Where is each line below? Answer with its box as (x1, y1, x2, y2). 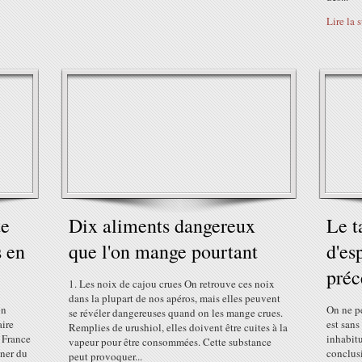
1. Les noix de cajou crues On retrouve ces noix (69, 276, 275, 291)
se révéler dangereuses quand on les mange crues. (69, 305, 283, 320)
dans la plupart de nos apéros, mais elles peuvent (69, 291, 280, 305)
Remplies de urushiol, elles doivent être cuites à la (69, 320, 288, 335)
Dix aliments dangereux (69, 213, 255, 238)
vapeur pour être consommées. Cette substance (69, 335, 271, 349)
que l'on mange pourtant (69, 238, 258, 264)
